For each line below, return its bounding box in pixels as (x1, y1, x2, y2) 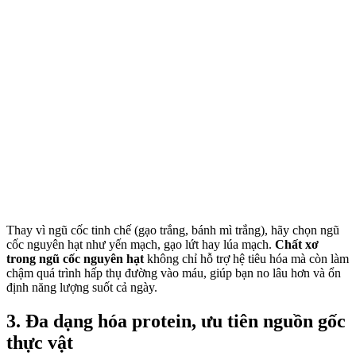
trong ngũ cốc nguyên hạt (6, 252, 147, 266)
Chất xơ (275, 238, 319, 252)
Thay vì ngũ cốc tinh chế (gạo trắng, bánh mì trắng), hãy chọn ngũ (6, 223, 339, 238)
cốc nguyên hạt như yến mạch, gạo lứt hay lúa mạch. (6, 238, 275, 252)
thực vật (6, 332, 73, 354)
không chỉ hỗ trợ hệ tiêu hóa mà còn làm (147, 252, 349, 266)
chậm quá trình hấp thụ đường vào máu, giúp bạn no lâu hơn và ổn (6, 266, 341, 281)
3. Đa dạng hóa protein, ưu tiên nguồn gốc (6, 311, 346, 332)
